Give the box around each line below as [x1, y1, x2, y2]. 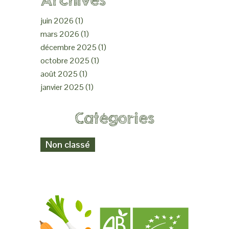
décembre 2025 [40, 42, 97, 53]
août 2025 [40, 68, 78, 79]
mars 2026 [40, 29, 79, 39]
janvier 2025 [40, 82, 84, 93]
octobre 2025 [40, 55, 89, 66]
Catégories [75, 110, 154, 127]
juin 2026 [40, 15, 74, 26]
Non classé [45, 139, 90, 150]
